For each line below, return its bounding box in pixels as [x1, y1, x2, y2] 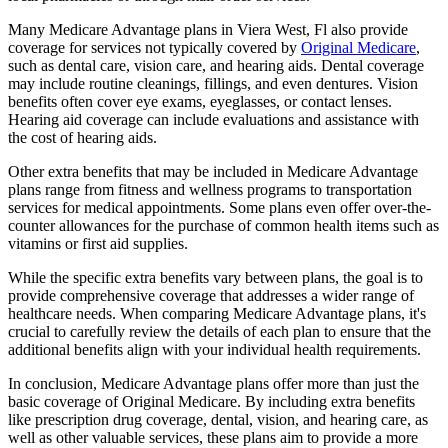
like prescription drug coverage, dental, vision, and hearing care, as [8, 410, 428, 428]
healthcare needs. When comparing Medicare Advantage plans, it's [8, 304, 426, 322]
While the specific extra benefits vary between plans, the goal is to [8, 268, 423, 286]
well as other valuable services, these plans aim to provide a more [8, 428, 418, 446]
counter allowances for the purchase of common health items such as [8, 216, 439, 234]
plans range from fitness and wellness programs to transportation [8, 180, 412, 198]
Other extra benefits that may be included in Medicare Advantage [8, 162, 418, 180]
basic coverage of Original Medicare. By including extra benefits [8, 392, 415, 410]
